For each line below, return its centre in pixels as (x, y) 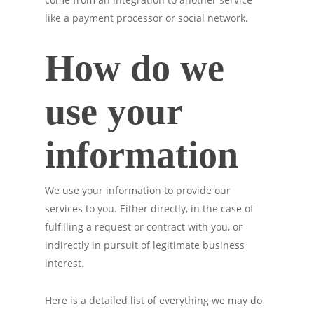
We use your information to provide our (138, 190)
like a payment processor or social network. (146, 18)
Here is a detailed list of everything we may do (153, 300)
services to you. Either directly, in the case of (149, 209)
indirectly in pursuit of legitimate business (145, 245)
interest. (64, 263)
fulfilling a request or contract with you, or (144, 227)
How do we (135, 68)
